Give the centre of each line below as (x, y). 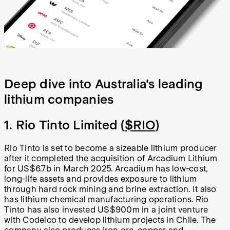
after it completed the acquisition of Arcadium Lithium (111, 159)
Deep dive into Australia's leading (104, 84)
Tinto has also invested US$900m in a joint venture (106, 210)
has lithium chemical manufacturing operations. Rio (107, 200)
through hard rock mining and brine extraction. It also (110, 189)
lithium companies (59, 100)
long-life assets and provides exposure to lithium (101, 179)
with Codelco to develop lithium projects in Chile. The (110, 220)
